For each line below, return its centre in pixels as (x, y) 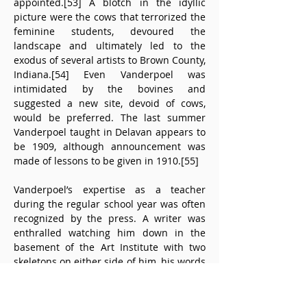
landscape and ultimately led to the (110, 46)
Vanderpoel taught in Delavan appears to (110, 132)
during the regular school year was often (110, 204)
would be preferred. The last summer (110, 118)
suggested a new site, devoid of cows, (110, 103)
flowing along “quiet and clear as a (110, 276)
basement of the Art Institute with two (110, 247)
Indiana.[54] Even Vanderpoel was (110, 74)
